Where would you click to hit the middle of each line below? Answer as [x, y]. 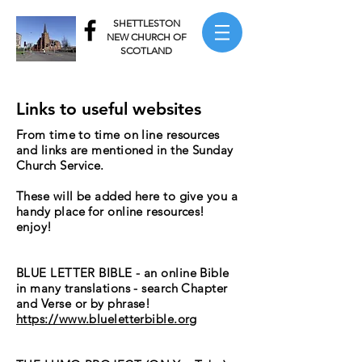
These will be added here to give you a [127, 196]
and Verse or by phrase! [84, 303]
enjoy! [34, 227]
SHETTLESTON [146, 23]
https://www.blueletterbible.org [107, 319]
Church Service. [60, 165]
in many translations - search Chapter [122, 288]
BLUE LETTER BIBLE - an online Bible [123, 273]
